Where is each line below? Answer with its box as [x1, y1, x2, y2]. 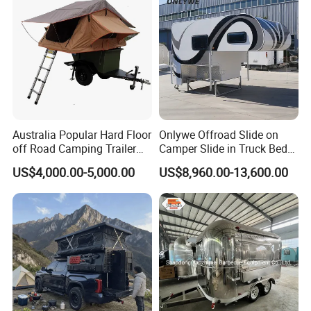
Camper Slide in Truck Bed [158, 141, 287, 157]
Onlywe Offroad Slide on [158, 127, 278, 143]
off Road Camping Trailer [12, 141, 137, 157]
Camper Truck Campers [158, 155, 274, 171]
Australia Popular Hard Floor [12, 127, 152, 143]
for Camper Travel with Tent [12, 155, 149, 171]
